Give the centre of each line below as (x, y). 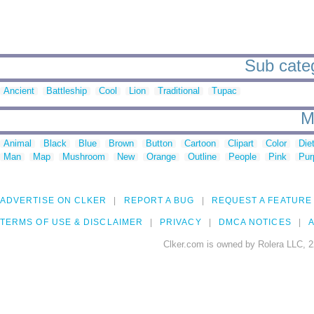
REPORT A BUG (159, 201)
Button (159, 144)
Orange (161, 157)
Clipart (241, 144)
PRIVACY (181, 223)
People (243, 157)
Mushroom (84, 157)
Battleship (67, 91)
